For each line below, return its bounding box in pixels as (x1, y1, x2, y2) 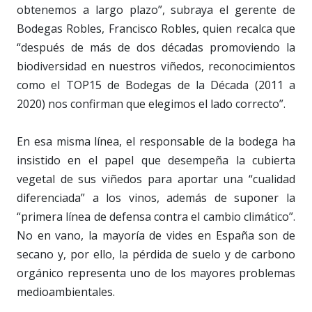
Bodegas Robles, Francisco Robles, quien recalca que (17, 21, 295, 37)
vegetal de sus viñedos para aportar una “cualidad (17, 171, 295, 187)
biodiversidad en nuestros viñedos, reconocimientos (17, 58, 295, 75)
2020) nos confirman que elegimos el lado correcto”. (17, 96, 286, 112)
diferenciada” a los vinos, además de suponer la (17, 190, 295, 206)
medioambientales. (17, 284, 115, 300)
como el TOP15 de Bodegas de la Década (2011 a (17, 77, 295, 93)
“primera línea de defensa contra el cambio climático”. (17, 209, 295, 225)
